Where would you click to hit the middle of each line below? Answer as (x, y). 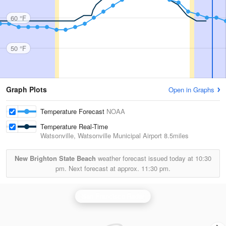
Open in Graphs (191, 90)
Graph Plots (26, 89)
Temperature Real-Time (74, 126)
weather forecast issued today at (146, 158)
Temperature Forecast (73, 111)
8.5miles (175, 135)
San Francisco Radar (113, 196)
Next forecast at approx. (104, 168)
